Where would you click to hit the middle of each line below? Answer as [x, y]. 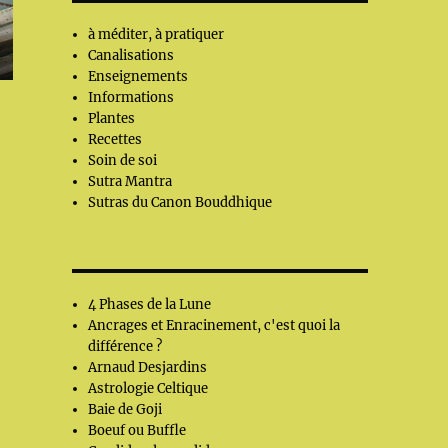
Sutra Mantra [130, 181]
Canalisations [131, 55]
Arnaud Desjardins [148, 367]
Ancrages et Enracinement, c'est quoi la [214, 325]
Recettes [115, 139]
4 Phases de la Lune [150, 304]
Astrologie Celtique [148, 388]
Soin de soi [123, 160]
